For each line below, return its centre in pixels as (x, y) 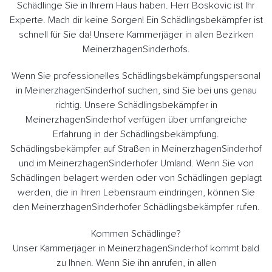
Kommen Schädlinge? (136, 233)
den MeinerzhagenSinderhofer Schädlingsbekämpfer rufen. (136, 207)
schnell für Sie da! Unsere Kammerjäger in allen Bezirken (136, 34)
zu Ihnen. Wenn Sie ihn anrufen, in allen (136, 263)
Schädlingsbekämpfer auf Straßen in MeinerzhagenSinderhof (136, 148)
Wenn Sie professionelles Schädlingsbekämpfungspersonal (136, 76)
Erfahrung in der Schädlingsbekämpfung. (136, 134)
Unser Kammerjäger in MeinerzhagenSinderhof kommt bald (136, 248)
